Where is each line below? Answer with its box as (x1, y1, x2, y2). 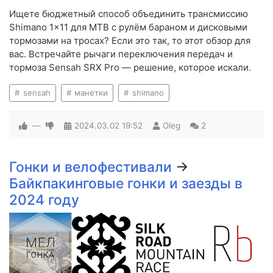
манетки (72, 88, 108, 98)
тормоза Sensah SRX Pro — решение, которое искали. (9, 62, 251, 74)
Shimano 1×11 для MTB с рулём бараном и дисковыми (9, 21, 247, 34)
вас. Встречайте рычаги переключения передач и (9, 48, 233, 60)
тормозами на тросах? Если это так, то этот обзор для (9, 35, 250, 47)
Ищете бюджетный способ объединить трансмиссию (9, 8, 248, 20)
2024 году (9, 191, 79, 208)
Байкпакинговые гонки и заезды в (9, 175, 243, 192)
